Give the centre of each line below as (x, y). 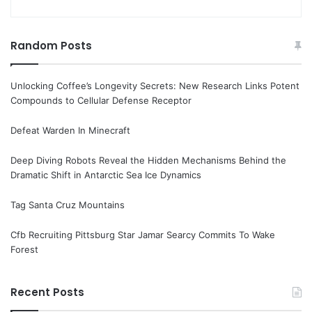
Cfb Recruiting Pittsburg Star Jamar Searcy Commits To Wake (143, 234)
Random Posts (51, 45)
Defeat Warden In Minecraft (70, 130)
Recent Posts (47, 292)
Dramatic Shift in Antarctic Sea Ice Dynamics (106, 174)
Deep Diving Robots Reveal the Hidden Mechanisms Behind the (148, 160)
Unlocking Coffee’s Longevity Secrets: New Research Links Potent (155, 85)
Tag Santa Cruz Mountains (68, 204)
